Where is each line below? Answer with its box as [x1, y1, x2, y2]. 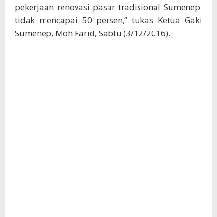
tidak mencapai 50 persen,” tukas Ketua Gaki [15, 15, 202, 26]
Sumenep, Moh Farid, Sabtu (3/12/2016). [15, 28, 170, 39]
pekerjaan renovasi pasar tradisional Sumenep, [15, 1, 202, 13]
